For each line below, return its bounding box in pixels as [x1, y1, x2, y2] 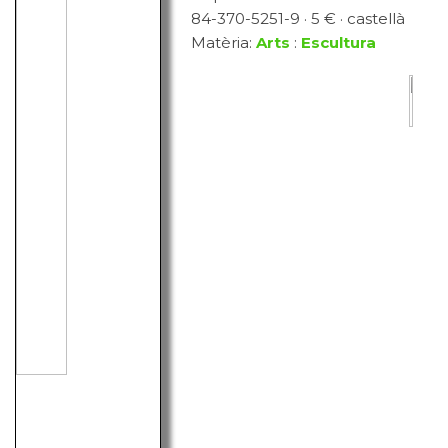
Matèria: [191, 33, 257, 53]
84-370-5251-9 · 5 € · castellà [191, 9, 406, 29]
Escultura [301, 33, 377, 53]
